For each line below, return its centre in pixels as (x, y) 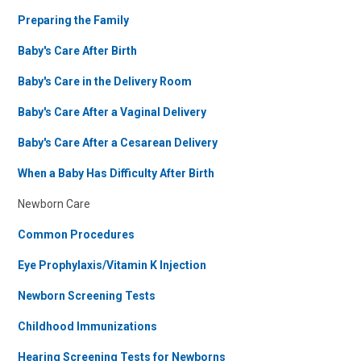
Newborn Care (54, 204)
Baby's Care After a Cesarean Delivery (118, 143)
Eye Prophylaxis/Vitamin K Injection (112, 265)
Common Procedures (76, 234)
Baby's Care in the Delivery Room (105, 81)
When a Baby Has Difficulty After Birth (116, 173)
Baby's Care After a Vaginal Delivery (112, 112)
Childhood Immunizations (87, 326)
